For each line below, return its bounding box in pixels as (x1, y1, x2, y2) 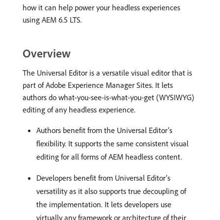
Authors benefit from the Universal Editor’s (36, 125, 172, 135)
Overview (23, 46, 71, 60)
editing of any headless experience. (23, 105, 136, 114)
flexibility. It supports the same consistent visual (36, 138, 189, 148)
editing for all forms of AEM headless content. (36, 152, 182, 162)
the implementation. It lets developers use (36, 199, 171, 209)
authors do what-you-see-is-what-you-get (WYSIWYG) (23, 92, 194, 102)
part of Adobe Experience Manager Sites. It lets (23, 80, 173, 90)
